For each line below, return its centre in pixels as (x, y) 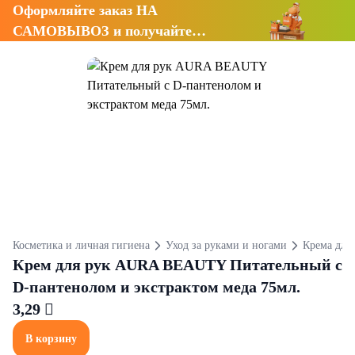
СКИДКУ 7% (56, 52)
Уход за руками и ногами (226, 245)
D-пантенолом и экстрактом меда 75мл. (157, 287)
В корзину (51, 339)
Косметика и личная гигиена (81, 245)
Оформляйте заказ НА (85, 10)
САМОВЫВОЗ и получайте (102, 31)
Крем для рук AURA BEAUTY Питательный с (177, 265)
